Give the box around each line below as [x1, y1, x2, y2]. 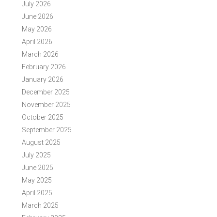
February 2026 [21, 62, 66, 71]
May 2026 [21, 25, 52, 33]
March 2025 [21, 201, 59, 209]
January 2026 [21, 75, 63, 83]
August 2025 [21, 138, 61, 146]
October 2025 [21, 113, 63, 121]
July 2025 [21, 151, 51, 159]
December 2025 [21, 88, 70, 96]
